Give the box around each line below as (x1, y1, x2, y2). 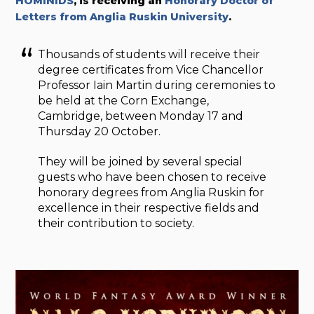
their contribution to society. (38, 216, 195, 230)
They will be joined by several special (38, 154, 243, 168)
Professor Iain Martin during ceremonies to (38, 78, 276, 92)
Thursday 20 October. (38, 124, 161, 138)
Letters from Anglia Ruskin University (15, 10, 229, 23)
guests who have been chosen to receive (38, 170, 267, 184)
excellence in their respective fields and (38, 200, 260, 214)
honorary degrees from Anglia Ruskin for (38, 185, 265, 199)
